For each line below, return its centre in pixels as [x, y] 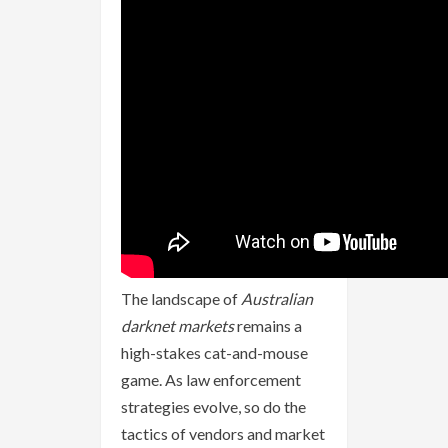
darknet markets [177, 325]
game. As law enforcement [211, 379]
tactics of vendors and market [223, 433]
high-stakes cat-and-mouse [214, 352]
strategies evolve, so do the [213, 406]
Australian [277, 298]
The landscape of [181, 298]
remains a [268, 325]
